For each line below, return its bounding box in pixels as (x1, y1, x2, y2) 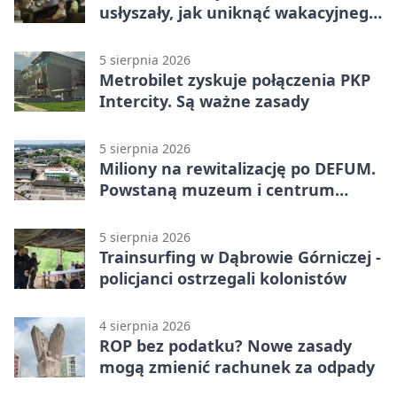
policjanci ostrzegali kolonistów (99, 267, 346, 289)
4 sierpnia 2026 (99, 316, 191, 334)
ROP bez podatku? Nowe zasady (99, 334, 352, 356)
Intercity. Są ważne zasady (99, 90, 309, 112)
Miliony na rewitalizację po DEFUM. (99, 157, 376, 179)
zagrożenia (99, 22, 186, 44)
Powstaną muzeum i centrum (99, 178, 335, 200)
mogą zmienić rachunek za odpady (99, 355, 375, 378)
